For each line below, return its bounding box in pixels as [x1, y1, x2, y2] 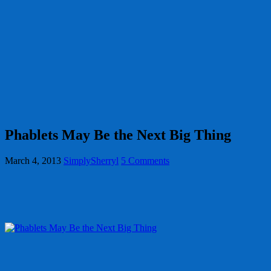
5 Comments [121, 155, 169, 166]
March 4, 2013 [5, 155, 61, 166]
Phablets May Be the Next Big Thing [5, 126, 231, 143]
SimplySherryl [64, 155, 119, 166]
